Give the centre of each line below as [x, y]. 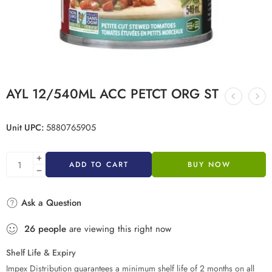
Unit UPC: [25, 127]
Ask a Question [50, 203]
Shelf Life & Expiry [41, 253]
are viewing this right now [119, 229]
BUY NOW [209, 165]
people [52, 229]
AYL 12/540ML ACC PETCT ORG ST [112, 94]
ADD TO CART [99, 165]
